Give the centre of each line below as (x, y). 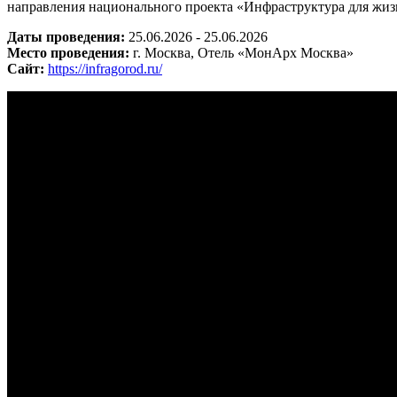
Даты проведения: (68, 36)
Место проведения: (70, 52)
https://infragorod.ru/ (105, 68)
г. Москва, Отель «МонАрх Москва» (243, 52)
